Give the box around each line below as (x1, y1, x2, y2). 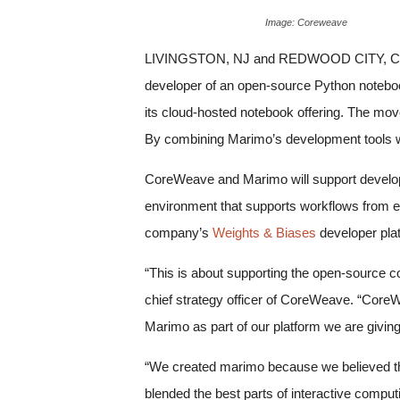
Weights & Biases (212, 225, 316, 241)
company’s (145, 225, 212, 241)
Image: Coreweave (265, 17, 347, 29)
